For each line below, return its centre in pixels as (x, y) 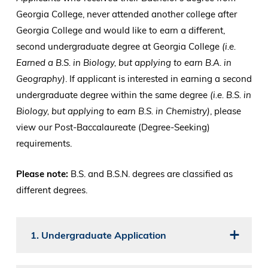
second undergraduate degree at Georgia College (119, 47)
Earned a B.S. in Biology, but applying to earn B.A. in (124, 63)
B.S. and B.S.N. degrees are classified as (151, 174)
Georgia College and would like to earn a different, (120, 31)
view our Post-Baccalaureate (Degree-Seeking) (113, 127)
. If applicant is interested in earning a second (158, 79)
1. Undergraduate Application (98, 235)
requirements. (45, 144)
